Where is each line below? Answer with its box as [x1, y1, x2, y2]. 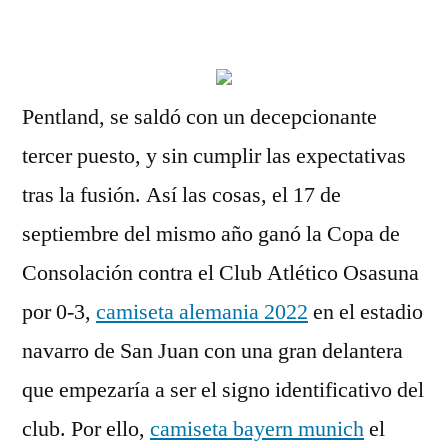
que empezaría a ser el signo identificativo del [22, 376, 424, 404]
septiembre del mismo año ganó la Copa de [22, 220, 400, 248]
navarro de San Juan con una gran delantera [22, 337, 403, 365]
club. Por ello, [22, 415, 150, 443]
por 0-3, [22, 298, 96, 326]
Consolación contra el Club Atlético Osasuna [22, 259, 419, 287]
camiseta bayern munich [150, 415, 364, 443]
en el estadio [308, 298, 423, 326]
